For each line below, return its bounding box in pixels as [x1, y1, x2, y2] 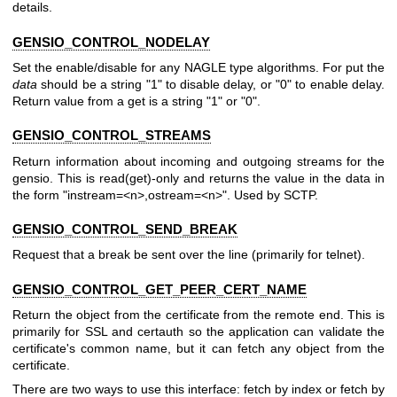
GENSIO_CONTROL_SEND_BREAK [12, 221, 237, 237]
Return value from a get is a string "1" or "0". [12, 93, 261, 108]
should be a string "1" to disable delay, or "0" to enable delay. [37, 76, 385, 91]
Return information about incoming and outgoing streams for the [12, 153, 385, 168]
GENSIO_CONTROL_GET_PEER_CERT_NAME [12, 281, 307, 297]
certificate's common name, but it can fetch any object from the [12, 340, 385, 355]
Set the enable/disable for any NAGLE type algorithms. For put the [12, 59, 385, 74]
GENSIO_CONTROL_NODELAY [12, 34, 210, 50]
